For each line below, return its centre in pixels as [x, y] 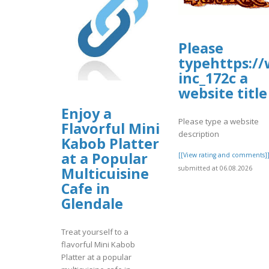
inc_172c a [213, 78]
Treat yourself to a [95, 231]
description [199, 134]
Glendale [92, 204]
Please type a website [219, 121]
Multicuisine [105, 174]
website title [223, 93]
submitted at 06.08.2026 [215, 168]
